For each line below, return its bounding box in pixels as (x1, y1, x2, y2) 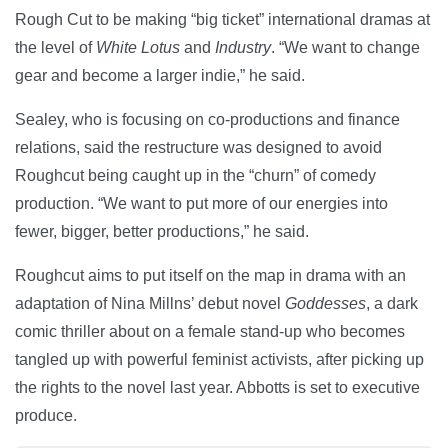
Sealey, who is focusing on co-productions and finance (15, 110, 400, 128)
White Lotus (96, 38, 184, 56)
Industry (215, 38, 271, 56)
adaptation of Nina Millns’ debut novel (15, 294, 285, 312)
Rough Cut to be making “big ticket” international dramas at (15, 10, 430, 28)
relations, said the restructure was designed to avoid (15, 138, 382, 156)
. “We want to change (271, 38, 420, 56)
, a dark (366, 294, 418, 312)
